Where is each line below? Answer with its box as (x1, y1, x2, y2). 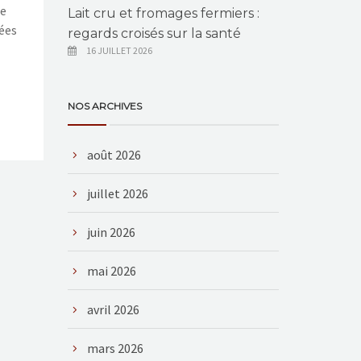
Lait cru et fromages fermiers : (67, 6, 259, 21)
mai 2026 (86, 263, 136, 279)
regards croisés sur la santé (67, 26, 241, 41)
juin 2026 (86, 224, 135, 240)
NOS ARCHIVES (67, 100, 142, 112)
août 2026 (86, 147, 141, 163)
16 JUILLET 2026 (85, 44, 152, 56)
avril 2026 (86, 301, 139, 317)
